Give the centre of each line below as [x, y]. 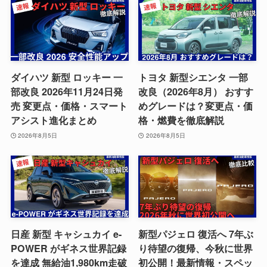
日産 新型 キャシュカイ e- [66, 234]
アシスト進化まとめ [53, 120]
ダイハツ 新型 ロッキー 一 [66, 77]
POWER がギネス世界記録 [68, 248]
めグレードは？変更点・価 [196, 106]
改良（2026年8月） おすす [196, 92]
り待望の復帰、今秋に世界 [196, 248]
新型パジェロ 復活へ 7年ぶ [196, 234]
